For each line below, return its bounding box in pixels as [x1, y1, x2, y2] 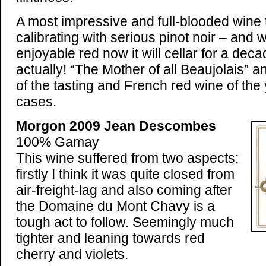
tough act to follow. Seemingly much [16, 215, 234, 230]
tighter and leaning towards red [16, 231, 205, 246]
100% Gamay [16, 135, 99, 150]
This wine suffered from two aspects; [16, 151, 239, 166]
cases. [16, 94, 56, 109]
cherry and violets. [16, 247, 128, 262]
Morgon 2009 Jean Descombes [16, 119, 216, 134]
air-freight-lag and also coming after [16, 183, 232, 198]
